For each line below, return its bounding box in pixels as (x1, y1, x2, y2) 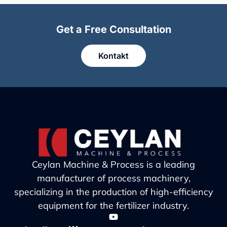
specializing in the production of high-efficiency (14, 186, 213, 198)
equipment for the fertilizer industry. (38, 200, 189, 212)
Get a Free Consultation (56, 23, 171, 35)
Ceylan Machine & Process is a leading (32, 159, 195, 171)
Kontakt (98, 50, 129, 61)
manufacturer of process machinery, (36, 172, 191, 184)
